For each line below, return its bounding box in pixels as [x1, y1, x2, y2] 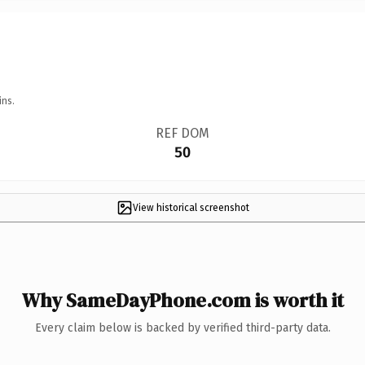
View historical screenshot [132, 201, 249, 213]
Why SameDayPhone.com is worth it [21, 286, 344, 314]
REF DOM [155, 125, 209, 141]
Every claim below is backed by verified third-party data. [34, 320, 331, 335]
